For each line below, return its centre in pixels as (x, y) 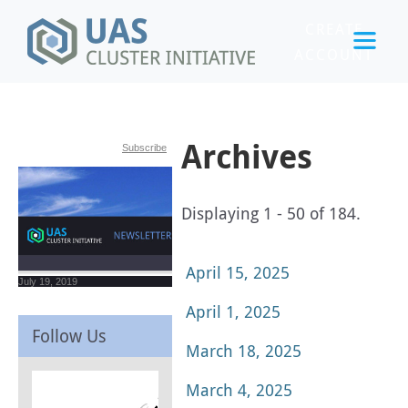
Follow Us (69, 336)
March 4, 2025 (239, 390)
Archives (247, 157)
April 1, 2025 (233, 311)
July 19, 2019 (51, 281)
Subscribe (144, 148)
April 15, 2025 (238, 272)
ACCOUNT (334, 54)
